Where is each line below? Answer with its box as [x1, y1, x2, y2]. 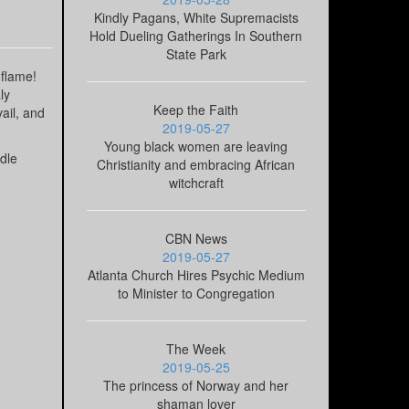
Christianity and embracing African [97, 155, 296, 174]
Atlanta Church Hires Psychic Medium [87, 266, 305, 285]
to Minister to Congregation [117, 284, 275, 303]
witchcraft [168, 173, 224, 193]
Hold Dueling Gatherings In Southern [89, 26, 303, 46]
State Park [165, 45, 226, 64]
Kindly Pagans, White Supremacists [93, 8, 299, 27]
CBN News [164, 229, 227, 248]
